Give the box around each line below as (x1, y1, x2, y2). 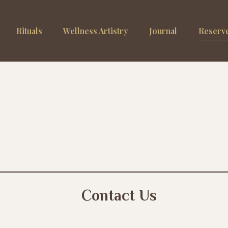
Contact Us (81, 187, 157, 205)
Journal (149, 25, 178, 36)
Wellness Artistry (63, 25, 129, 36)
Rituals (16, 25, 42, 36)
